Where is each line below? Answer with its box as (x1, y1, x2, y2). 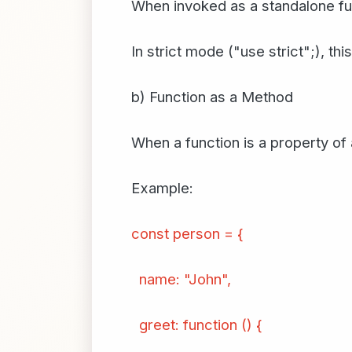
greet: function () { (131, 316, 262, 333)
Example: (131, 179, 193, 196)
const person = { (131, 225, 244, 242)
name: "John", (131, 270, 231, 288)
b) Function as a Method (131, 88, 293, 105)
